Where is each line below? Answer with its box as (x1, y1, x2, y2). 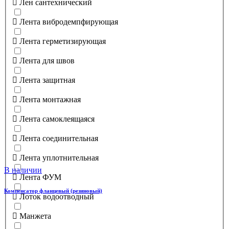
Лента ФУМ (19, 172, 61, 181)
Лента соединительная (19, 133, 98, 143)
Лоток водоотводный (19, 192, 94, 201)
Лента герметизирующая (19, 36, 106, 45)
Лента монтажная (19, 95, 81, 104)
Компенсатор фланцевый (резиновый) (4, 188, 102, 194)
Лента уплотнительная (19, 153, 99, 162)
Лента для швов (19, 56, 75, 65)
